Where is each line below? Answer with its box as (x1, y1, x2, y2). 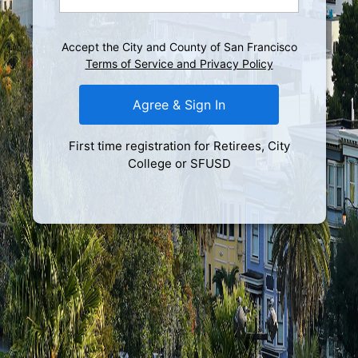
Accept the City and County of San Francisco (61, 39, 297, 54)
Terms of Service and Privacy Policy (85, 56, 273, 70)
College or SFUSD (127, 155, 231, 171)
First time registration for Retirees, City (68, 137, 290, 153)
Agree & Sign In (133, 96, 225, 113)
